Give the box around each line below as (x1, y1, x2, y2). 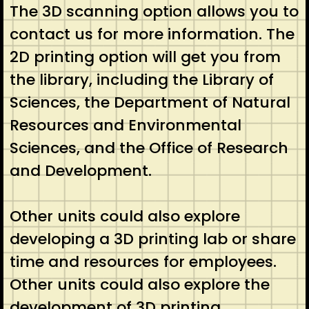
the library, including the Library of (9, 69, 274, 91)
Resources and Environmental (9, 114, 241, 137)
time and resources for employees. (9, 251, 277, 273)
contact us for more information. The (9, 23, 295, 46)
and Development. (9, 160, 156, 182)
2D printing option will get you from (9, 46, 281, 68)
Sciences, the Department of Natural (9, 92, 290, 114)
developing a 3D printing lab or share (9, 228, 296, 250)
